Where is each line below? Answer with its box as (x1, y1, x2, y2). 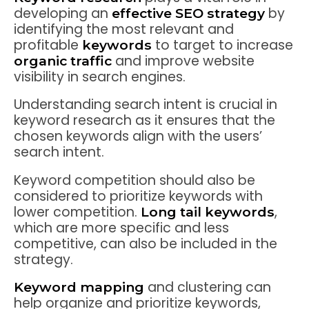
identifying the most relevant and (14, 20, 234, 39)
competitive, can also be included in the (14, 234, 277, 253)
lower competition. (14, 202, 141, 221)
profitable (14, 36, 82, 55)
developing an (14, 4, 112, 23)
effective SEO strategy (112, 5, 265, 22)
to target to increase (152, 36, 293, 55)
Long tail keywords (141, 203, 275, 220)
